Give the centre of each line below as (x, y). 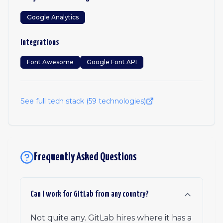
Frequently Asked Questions (85, 157)
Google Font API (112, 62)
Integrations (40, 43)
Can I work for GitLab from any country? (90, 194)
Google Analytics (53, 17)
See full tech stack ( (55, 101)
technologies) (121, 101)
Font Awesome (50, 62)
